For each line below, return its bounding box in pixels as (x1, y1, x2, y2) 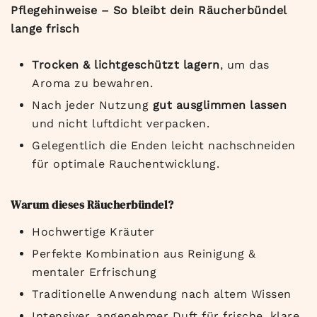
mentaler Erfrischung (32, 265, 156, 279)
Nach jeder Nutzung (32, 98, 153, 113)
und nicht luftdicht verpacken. (32, 117, 209, 131)
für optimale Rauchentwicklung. (32, 157, 219, 171)
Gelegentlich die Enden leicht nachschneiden (32, 139, 296, 153)
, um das (219, 58, 270, 72)
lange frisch (11, 22, 79, 36)
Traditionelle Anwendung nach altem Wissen (32, 287, 292, 301)
